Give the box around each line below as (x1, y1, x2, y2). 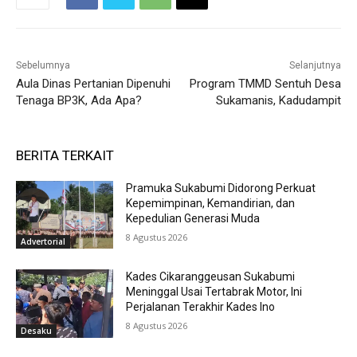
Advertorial (21, 236, 65, 248)
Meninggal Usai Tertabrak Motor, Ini (126, 285, 303, 299)
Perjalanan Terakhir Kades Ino (126, 300, 276, 314)
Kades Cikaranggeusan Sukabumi (126, 270, 296, 284)
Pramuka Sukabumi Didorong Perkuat (126, 181, 316, 194)
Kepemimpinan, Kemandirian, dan (126, 196, 296, 210)
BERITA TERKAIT (16, 147, 114, 163)
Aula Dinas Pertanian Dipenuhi (16, 76, 171, 91)
